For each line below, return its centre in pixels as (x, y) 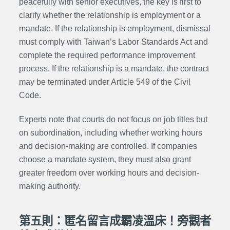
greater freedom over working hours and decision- (109, 172)
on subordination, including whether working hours (110, 132)
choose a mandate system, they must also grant (105, 159)
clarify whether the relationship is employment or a (110, 15)
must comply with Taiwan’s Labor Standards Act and (113, 42)
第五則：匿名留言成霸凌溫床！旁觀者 (115, 221)
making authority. (50, 186)
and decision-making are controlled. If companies (108, 146)
